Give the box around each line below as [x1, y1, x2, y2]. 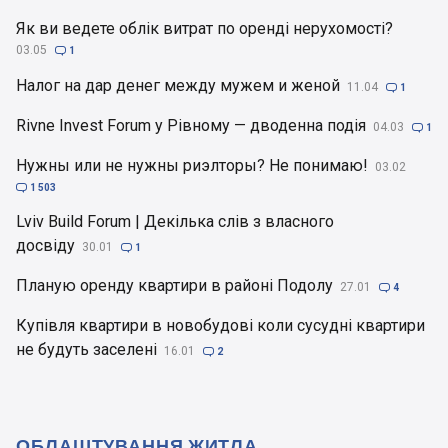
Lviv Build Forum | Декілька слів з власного [16, 212, 334, 232]
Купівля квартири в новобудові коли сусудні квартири [16, 316, 425, 336]
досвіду [16, 236, 75, 256]
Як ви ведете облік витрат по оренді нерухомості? [16, 19, 393, 39]
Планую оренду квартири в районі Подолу [16, 276, 333, 296]
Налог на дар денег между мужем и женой [16, 76, 340, 96]
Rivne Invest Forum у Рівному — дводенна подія [16, 116, 366, 136]
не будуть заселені [16, 340, 157, 360]
